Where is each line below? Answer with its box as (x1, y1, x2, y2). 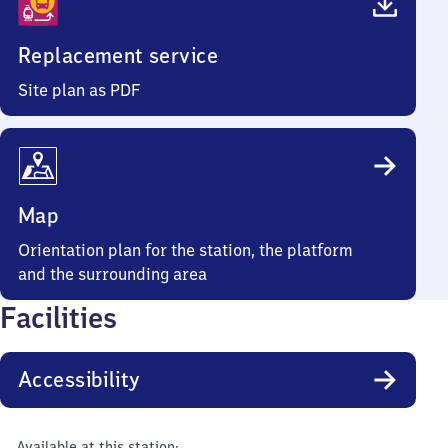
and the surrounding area (18, 264, 207, 284)
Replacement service (18, 42, 218, 69)
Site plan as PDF (18, 80, 141, 100)
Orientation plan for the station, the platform (18, 240, 353, 260)
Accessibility (18, 366, 141, 393)
